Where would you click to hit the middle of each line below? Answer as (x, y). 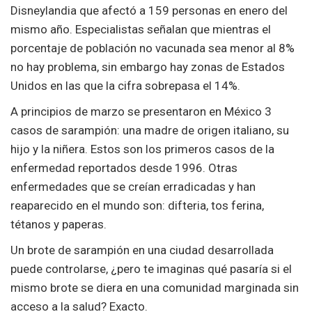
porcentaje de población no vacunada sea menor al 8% (153, 48)
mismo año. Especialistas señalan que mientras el (141, 30)
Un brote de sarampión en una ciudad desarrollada (142, 250)
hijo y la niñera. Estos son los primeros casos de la (142, 149)
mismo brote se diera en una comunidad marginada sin (155, 288)
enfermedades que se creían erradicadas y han (133, 187)
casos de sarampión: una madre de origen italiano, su (150, 131)
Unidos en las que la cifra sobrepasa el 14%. (125, 86)
